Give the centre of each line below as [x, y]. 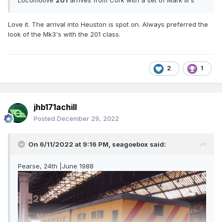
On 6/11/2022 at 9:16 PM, [70, 144]
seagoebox [130, 144]
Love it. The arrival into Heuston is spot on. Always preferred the [108, 24]
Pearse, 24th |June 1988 [56, 166]
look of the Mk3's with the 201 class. [65, 34]
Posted [45, 118]
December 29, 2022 [88, 118]
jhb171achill [55, 107]
